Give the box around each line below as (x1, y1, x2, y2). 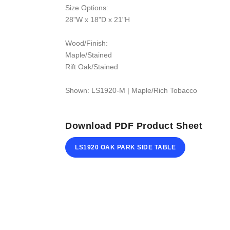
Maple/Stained (65, 51, 112, 60)
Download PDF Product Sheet (65, 120, 202, 131)
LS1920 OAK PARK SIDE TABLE (75, 144, 176, 151)
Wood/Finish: (65, 39, 108, 48)
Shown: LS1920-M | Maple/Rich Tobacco (65, 86, 197, 95)
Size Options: (65, 4, 108, 12)
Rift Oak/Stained (65, 63, 118, 71)
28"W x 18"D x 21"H (65, 15, 130, 24)
